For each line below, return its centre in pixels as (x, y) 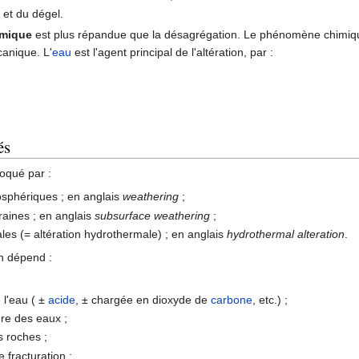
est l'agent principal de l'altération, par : (173, 52)
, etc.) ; (270, 299)
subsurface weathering (153, 215)
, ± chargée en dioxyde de (143, 299)
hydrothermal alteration (286, 234)
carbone (232, 299)
